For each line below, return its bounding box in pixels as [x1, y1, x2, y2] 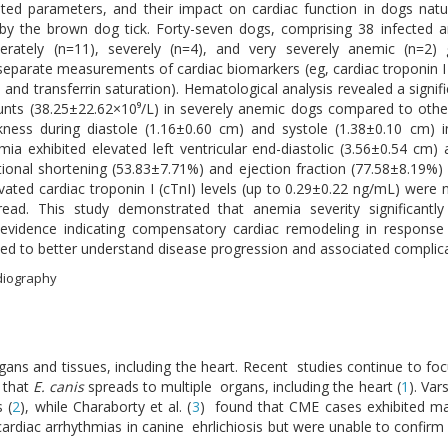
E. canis [33, 377, 89, 397]
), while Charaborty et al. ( [20, 397, 192, 417]
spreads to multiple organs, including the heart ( [88, 377, 401, 397]
